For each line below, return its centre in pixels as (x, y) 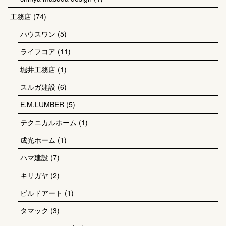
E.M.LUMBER (42, 104)
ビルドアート (41, 193)
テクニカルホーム (48, 122)
